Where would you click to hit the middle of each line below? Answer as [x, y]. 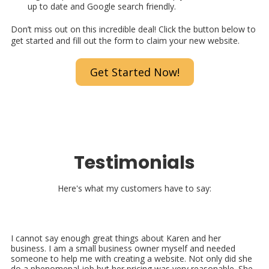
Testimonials [134, 162]
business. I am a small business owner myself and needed [123, 248]
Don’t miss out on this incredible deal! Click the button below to [133, 29]
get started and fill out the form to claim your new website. [125, 40]
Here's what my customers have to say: [134, 188]
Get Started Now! [134, 72]
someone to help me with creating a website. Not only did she [131, 258]
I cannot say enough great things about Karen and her [116, 238]
